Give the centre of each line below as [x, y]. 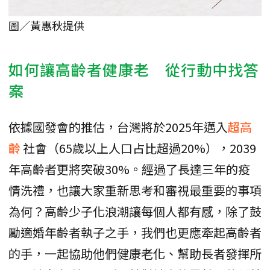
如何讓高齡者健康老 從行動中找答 [134, 69]
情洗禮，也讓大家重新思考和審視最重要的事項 [135, 190]
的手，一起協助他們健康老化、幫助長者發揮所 [135, 253]
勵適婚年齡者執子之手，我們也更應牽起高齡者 [135, 232]
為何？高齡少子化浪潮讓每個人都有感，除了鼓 [135, 211]
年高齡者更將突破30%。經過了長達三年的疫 [129, 169]
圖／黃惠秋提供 [46, 25]
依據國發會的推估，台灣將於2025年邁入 [118, 127]
